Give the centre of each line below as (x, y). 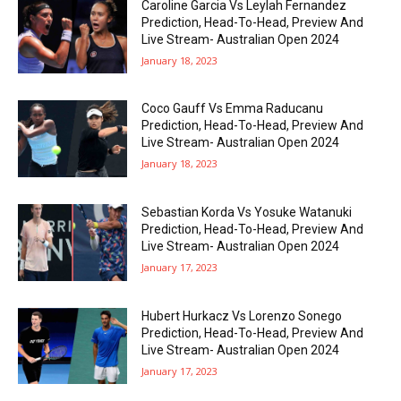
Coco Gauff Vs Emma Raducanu (233, 109)
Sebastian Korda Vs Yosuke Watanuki (247, 213)
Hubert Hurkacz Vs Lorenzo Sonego (242, 316)
